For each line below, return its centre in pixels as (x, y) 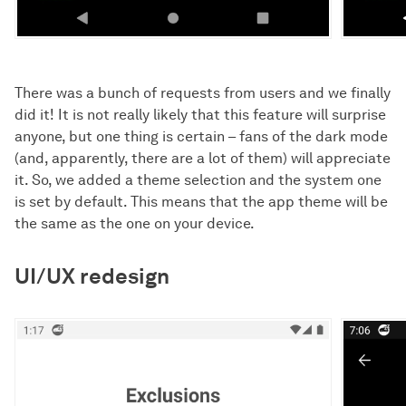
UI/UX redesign (92, 275)
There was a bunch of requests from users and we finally (203, 92)
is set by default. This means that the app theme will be (201, 201)
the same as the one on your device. (135, 223)
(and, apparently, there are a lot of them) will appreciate (203, 158)
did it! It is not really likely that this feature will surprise (200, 114)
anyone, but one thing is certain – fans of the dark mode (201, 136)
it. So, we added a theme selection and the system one (198, 179)
